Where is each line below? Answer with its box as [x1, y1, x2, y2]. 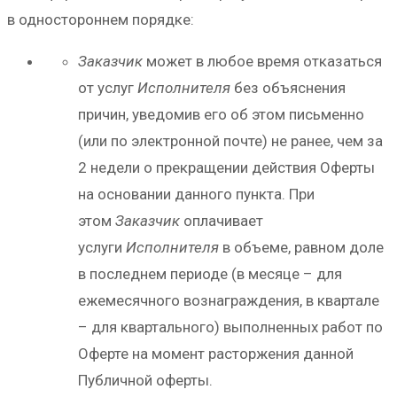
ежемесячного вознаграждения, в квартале [78, 291, 379, 309]
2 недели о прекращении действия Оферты [78, 158, 375, 176]
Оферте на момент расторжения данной [78, 344, 354, 362]
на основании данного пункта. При [78, 184, 315, 203]
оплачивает [183, 211, 263, 230]
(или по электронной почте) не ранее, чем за [78, 131, 383, 150]
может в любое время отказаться [143, 51, 382, 70]
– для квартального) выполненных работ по [78, 317, 383, 336]
